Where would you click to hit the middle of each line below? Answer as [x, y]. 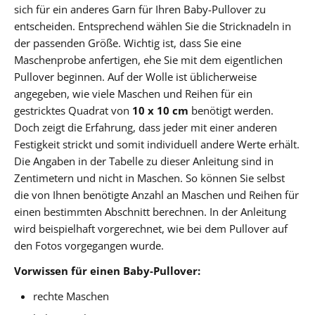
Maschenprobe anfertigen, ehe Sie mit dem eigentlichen [148, 59]
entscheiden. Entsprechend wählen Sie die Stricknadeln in [153, 26]
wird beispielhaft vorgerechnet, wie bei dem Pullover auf [151, 228]
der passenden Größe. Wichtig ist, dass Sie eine [128, 43]
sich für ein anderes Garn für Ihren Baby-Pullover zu [140, 9]
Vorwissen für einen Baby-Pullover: [107, 270]
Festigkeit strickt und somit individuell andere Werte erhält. [157, 144]
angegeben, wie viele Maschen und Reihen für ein [133, 93]
